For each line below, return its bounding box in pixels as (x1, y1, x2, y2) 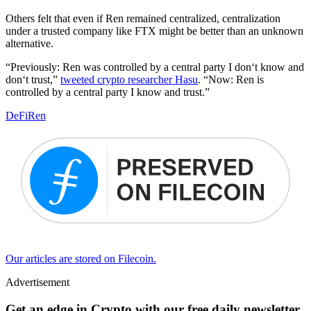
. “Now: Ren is (198, 74, 264, 86)
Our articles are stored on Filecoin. (6, 253, 156, 265)
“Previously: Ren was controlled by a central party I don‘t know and (6, 61, 304, 74)
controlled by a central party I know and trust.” (6, 86, 210, 99)
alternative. (6, 37, 53, 50)
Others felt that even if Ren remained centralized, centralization (6, 12, 280, 25)
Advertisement (6, 276, 69, 289)
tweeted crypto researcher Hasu (60, 74, 198, 86)
